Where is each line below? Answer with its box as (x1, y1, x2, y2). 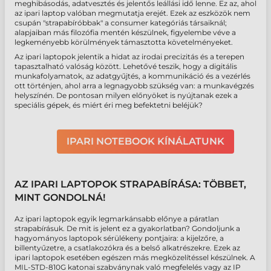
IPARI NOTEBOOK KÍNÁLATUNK (66, 135, 224, 148)
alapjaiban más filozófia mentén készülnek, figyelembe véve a (15, 28, 236, 38)
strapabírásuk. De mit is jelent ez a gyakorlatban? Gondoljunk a (15, 224, 240, 233)
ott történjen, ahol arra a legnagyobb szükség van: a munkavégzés (15, 81, 254, 91)
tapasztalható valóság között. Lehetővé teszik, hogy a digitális (15, 62, 237, 71)
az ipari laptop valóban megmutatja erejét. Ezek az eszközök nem (15, 8, 250, 18)
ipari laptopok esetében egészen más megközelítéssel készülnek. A (15, 253, 255, 263)
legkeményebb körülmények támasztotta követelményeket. (15, 38, 233, 47)
